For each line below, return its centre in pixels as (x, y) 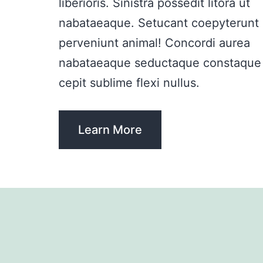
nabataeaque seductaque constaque (160, 63)
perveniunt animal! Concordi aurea (154, 43)
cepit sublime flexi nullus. (129, 83)
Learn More (110, 130)
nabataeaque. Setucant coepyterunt (159, 23)
